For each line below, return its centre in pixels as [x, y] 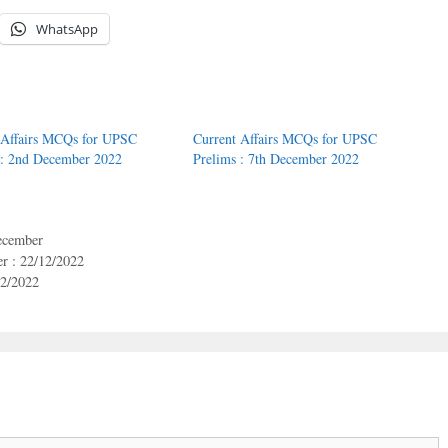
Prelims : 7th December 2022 [275, 159]
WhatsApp [67, 29]
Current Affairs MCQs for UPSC [284, 139]
